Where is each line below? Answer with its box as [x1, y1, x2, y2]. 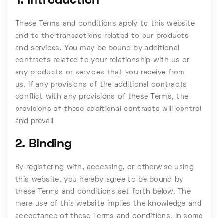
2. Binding [15, 139, 72, 150]
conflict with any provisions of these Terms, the [15, 93, 189, 100]
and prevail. [15, 118, 55, 125]
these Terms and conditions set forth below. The [15, 188, 191, 195]
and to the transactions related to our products [15, 33, 189, 39]
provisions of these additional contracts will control [15, 106, 201, 112]
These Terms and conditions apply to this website [15, 20, 195, 27]
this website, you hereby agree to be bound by [15, 176, 183, 183]
